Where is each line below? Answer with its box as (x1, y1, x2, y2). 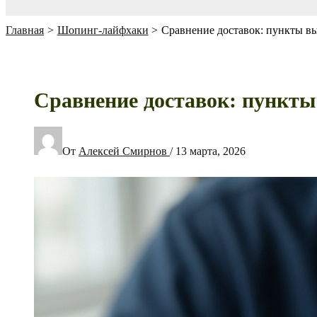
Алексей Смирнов (79, 144, 170, 157)
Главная (6, 24, 44, 36)
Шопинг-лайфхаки (57, 24, 149, 36)
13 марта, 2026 (175, 144, 246, 157)
